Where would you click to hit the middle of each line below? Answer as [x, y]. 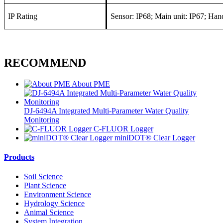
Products [19, 157]
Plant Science [45, 186]
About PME [91, 84]
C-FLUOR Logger [123, 128]
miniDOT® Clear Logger [155, 137]
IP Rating [23, 16]
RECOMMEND [45, 63]
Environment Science [57, 195]
